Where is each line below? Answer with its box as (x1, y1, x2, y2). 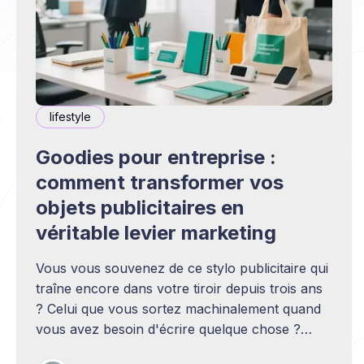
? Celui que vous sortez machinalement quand (36, 300, 321, 317)
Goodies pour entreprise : (36, 145, 276, 169)
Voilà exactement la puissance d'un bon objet (36, 340, 315, 357)
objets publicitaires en (36, 195, 245, 219)
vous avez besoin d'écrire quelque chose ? (36, 320, 301, 337)
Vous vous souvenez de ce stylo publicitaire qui (36, 259, 328, 276)
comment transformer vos (36, 170, 284, 194)
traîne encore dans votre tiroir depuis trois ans (36, 279, 323, 297)
